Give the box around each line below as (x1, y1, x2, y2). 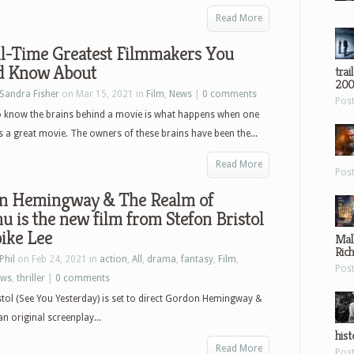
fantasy (181, 254, 213, 265)
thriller (17, 273, 45, 284)
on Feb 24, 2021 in (15, 254, 100, 265)
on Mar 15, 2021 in (59, 88, 146, 100)
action (100, 254, 127, 265)
